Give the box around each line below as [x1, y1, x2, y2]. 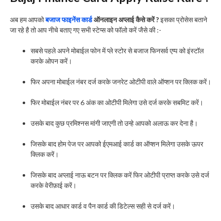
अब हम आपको [10, 15, 45, 24]
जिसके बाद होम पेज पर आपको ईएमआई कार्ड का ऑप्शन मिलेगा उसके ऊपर [31, 139, 203, 148]
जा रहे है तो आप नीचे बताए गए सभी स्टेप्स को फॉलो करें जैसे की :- [10, 25, 161, 34]
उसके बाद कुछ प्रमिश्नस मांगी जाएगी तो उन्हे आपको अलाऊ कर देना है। [31, 118, 198, 127]
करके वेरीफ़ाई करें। [31, 181, 76, 189]
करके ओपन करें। [31, 56, 72, 65]
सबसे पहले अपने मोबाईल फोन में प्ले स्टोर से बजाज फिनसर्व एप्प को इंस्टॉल [31, 46, 204, 55]
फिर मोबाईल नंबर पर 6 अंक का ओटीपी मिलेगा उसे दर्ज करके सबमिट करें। [31, 98, 203, 107]
